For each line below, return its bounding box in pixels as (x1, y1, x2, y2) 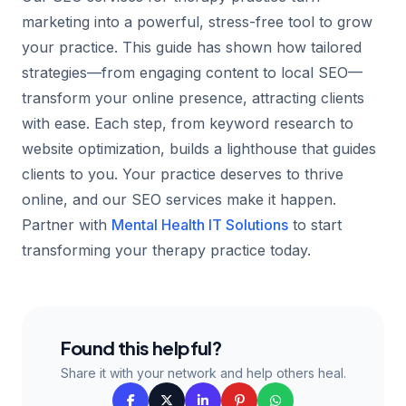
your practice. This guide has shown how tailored (22, 37, 362, 56)
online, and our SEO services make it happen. (22, 189, 336, 208)
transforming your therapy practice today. (22, 240, 311, 259)
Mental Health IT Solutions (111, 215, 288, 234)
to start (288, 215, 342, 234)
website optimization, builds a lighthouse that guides (22, 139, 376, 158)
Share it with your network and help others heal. (60, 364, 346, 381)
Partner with (22, 215, 111, 234)
